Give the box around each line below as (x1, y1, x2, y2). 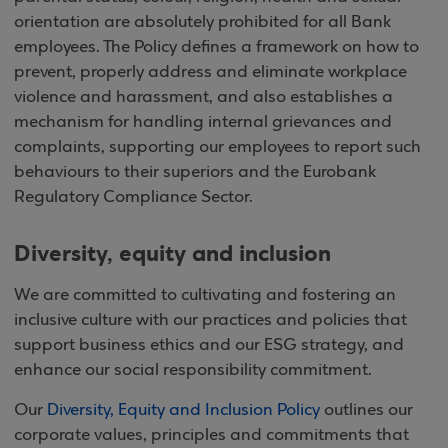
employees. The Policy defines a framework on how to (14, 37, 419, 57)
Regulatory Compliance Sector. (14, 187, 253, 207)
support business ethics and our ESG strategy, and (14, 335, 404, 355)
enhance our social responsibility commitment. (14, 360, 372, 380)
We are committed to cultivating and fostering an (14, 285, 396, 305)
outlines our (324, 400, 413, 420)
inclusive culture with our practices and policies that (14, 310, 407, 330)
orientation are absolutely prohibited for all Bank (14, 12, 391, 32)
